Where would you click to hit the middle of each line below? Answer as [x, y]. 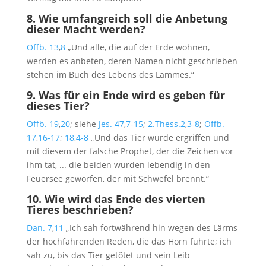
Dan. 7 [39, 228]
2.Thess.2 [166, 124]
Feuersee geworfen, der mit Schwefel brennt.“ [118, 179]
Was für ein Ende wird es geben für [132, 95]
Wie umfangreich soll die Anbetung [133, 19]
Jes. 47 [111, 124]
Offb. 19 [42, 124]
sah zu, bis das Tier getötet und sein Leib [108, 255]
